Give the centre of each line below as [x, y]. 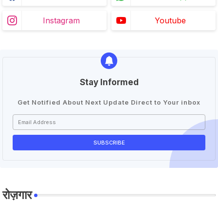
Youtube [170, 20]
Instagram [61, 20]
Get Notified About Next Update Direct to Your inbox [109, 102]
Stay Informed [109, 82]
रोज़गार [17, 195]
